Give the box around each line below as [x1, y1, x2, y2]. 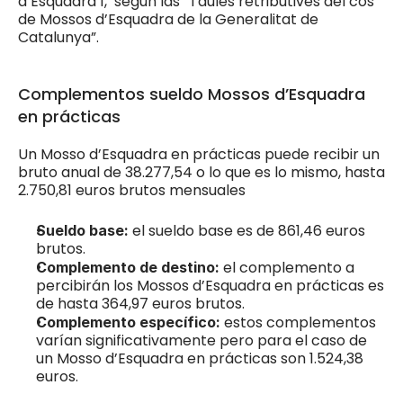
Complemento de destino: [36, 257, 223, 276]
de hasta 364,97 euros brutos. [36, 292, 245, 314]
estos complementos [224, 311, 376, 333]
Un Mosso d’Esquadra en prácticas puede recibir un [18, 143, 380, 165]
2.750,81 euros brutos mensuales [18, 179, 246, 201]
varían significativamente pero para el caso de [36, 329, 367, 351]
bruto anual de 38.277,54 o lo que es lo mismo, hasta [18, 161, 385, 183]
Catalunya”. [18, 26, 99, 48]
